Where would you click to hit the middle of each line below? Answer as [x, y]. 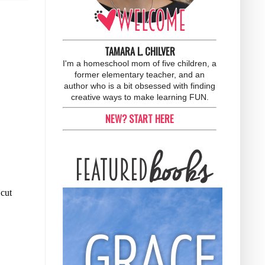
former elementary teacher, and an [140, 74]
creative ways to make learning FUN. [140, 97]
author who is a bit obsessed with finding [140, 85]
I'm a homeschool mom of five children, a [140, 63]
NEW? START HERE [140, 118]
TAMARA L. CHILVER [140, 51]
